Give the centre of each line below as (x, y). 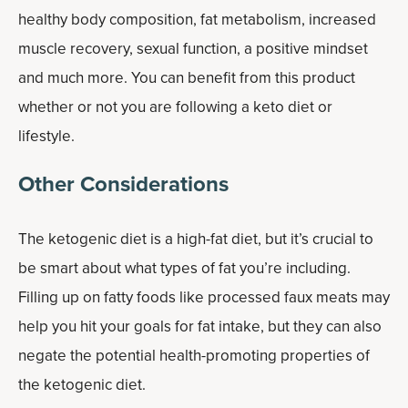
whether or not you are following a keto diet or (175, 107)
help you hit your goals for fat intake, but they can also (200, 326)
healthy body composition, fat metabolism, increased (197, 20)
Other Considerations (123, 184)
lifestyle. (46, 136)
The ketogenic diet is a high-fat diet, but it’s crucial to (196, 239)
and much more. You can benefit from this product (187, 78)
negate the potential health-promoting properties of (194, 356)
